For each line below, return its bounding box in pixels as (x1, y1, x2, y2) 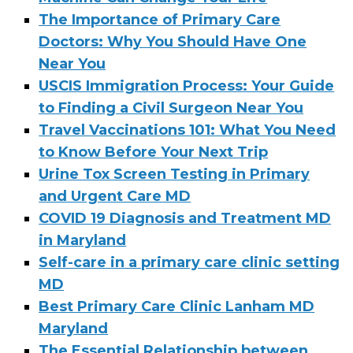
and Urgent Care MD (39, 188, 191, 206)
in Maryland (39, 232, 127, 250)
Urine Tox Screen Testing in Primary (39, 165, 310, 184)
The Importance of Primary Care (39, 11, 281, 29)
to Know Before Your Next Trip (39, 143, 269, 162)
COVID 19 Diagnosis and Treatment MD (39, 210, 332, 228)
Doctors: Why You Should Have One (39, 33, 307, 51)
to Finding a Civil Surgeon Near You (39, 99, 304, 117)
